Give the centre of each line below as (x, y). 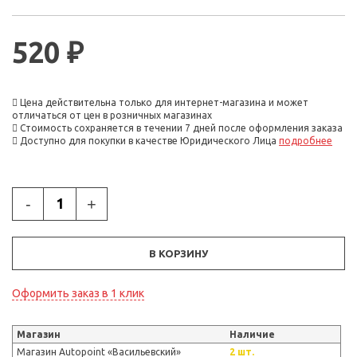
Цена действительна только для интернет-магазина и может (163, 102)
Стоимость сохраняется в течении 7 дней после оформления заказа (180, 127)
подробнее (306, 140)
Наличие (252, 334)
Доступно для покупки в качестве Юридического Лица (148, 140)
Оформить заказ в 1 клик (78, 293)
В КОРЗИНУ (178, 253)
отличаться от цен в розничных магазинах (112, 115)
